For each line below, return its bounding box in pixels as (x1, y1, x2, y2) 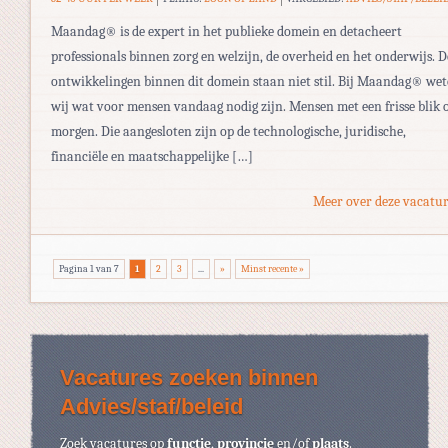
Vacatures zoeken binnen (60, 364, 318, 390)
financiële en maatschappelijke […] (51, 147, 253, 165)
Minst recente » (241, 262, 304, 275)
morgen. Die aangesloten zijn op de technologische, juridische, (51, 122, 406, 140)
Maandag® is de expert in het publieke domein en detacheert (51, 22, 402, 40)
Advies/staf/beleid (60, 393, 243, 419)
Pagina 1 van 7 (59, 262, 119, 275)
